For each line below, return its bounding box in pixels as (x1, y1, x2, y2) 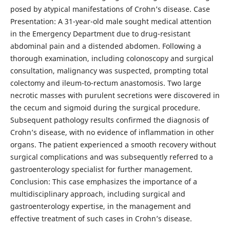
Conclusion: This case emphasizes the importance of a (10, 177, 197, 187)
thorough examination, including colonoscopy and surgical (10, 53, 214, 64)
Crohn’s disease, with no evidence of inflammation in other (10, 127, 214, 138)
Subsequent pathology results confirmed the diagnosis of (10, 115, 209, 125)
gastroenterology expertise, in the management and (10, 201, 191, 212)
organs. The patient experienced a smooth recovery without (10, 140, 216, 150)
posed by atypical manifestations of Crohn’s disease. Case (10, 4, 210, 14)
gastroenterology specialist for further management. (10, 164, 193, 175)
